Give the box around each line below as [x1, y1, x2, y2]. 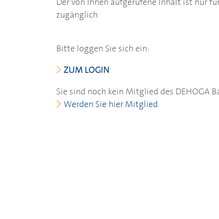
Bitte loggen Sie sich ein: [56, 43, 150, 55]
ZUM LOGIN [64, 64, 110, 76]
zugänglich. [56, 8, 100, 21]
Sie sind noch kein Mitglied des [56, 85, 176, 97]
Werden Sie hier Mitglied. [64, 98, 160, 110]
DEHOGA [175, 85, 210, 97]
